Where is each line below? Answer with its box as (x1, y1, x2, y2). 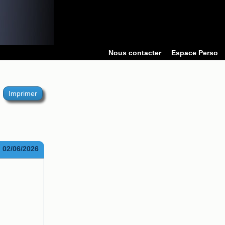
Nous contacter (108, 49, 161, 57)
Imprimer (8, 89, 37, 97)
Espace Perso (171, 49, 218, 57)
